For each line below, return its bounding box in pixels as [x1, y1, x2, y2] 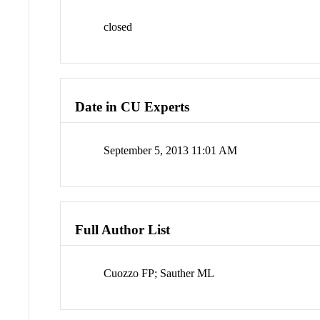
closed [104, 21, 133, 34]
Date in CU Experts [75, 99, 190, 114]
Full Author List [75, 222, 171, 238]
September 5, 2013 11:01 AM [104, 144, 238, 156]
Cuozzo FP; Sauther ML [104, 267, 215, 280]
